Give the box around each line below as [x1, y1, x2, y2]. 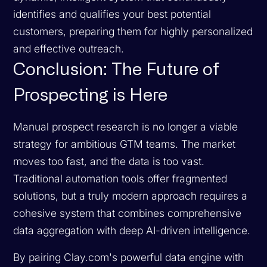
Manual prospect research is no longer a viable [13, 120, 238, 133]
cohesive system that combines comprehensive [13, 206, 242, 219]
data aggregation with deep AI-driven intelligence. [13, 223, 251, 237]
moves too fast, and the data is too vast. [13, 154, 205, 167]
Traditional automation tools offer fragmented [13, 172, 228, 185]
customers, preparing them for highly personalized [13, 24, 253, 38]
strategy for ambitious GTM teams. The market [13, 137, 236, 150]
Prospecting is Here [13, 86, 168, 104]
